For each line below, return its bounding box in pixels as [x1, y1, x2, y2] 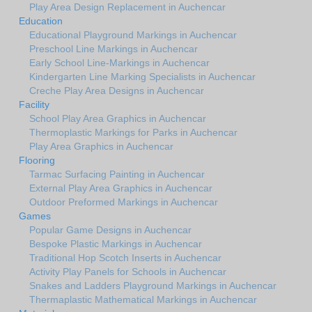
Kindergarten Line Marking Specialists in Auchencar [29, 71, 256, 83]
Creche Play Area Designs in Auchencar [29, 85, 204, 97]
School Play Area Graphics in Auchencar [29, 113, 206, 125]
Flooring [19, 155, 55, 166]
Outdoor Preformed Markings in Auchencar [29, 196, 218, 208]
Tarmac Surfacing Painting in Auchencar [29, 169, 205, 180]
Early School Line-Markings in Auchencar [29, 57, 210, 69]
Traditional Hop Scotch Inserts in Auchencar [29, 252, 221, 264]
